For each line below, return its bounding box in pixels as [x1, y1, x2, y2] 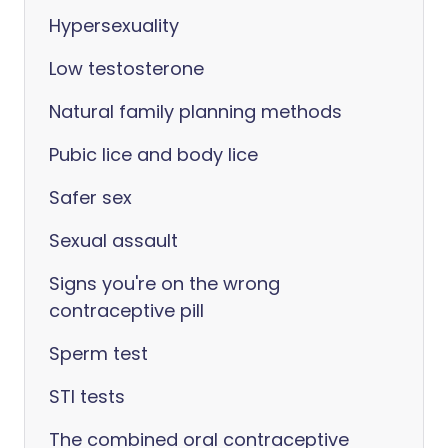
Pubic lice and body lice [49, 142, 258, 167]
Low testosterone [49, 56, 204, 81]
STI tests [49, 384, 125, 409]
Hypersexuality [49, 13, 179, 38]
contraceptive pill [49, 298, 204, 323]
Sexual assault [49, 228, 178, 253]
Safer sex [49, 185, 132, 210]
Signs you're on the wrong [49, 271, 280, 296]
